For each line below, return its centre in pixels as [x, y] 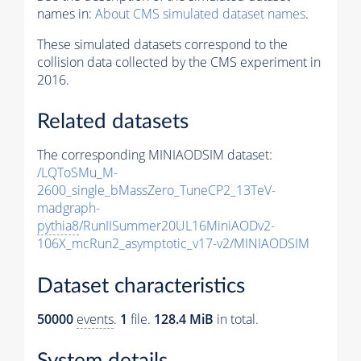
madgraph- [68, 208]
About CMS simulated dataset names [200, 13]
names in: [66, 13]
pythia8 [58, 226]
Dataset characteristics [141, 286]
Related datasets [113, 122]
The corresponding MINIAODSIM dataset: [155, 155]
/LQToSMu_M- [77, 173]
